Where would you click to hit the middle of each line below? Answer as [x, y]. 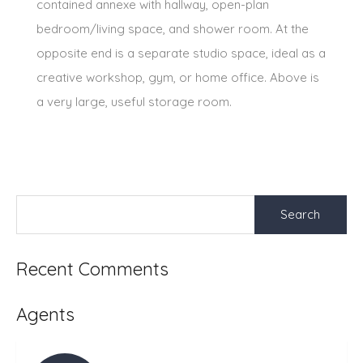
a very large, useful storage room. [134, 101]
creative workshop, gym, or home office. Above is [178, 77]
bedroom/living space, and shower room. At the [173, 28]
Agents [45, 314]
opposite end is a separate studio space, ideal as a [181, 53]
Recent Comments [92, 269]
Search [273, 201]
